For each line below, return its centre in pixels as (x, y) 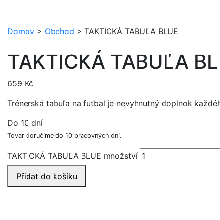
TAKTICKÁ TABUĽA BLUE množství (72, 155)
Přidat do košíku (47, 176)
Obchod (59, 31)
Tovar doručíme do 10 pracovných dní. (65, 135)
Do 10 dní (25, 123)
